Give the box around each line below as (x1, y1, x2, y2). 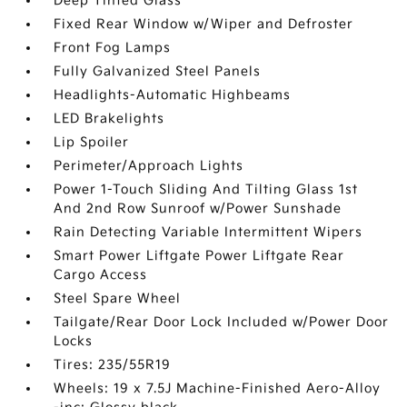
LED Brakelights (54, 111, 165, 126)
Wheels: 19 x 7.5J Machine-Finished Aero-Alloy (54, 381, 382, 396)
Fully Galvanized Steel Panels (54, 64, 262, 79)
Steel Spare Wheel (54, 291, 182, 306)
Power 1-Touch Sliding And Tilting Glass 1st (54, 182, 359, 197)
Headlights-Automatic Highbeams (54, 87, 292, 103)
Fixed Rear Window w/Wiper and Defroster (54, 16, 354, 32)
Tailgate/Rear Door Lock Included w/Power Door (54, 314, 390, 330)
